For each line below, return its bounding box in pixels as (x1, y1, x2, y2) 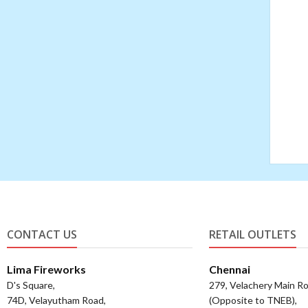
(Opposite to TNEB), (208, 294, 297, 306)
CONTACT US (7, 226, 78, 242)
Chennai (208, 262, 250, 276)
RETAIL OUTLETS (208, 226, 296, 242)
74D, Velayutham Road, (7, 294, 107, 306)
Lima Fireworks (7, 262, 87, 276)
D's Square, (7, 278, 56, 291)
